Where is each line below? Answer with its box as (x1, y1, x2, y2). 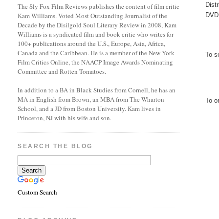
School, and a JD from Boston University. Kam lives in (18, 104, 161, 113)
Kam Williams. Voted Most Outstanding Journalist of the (18, 11, 168, 20)
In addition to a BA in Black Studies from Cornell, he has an (18, 86, 176, 94)
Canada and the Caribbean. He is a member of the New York (18, 48, 175, 57)
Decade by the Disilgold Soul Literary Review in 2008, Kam (18, 21, 177, 29)
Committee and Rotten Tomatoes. (18, 67, 107, 76)
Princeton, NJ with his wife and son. (18, 113, 112, 122)
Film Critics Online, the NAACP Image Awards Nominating (18, 58, 174, 66)
